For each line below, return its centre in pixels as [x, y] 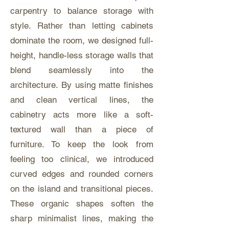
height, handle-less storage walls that [82, 55]
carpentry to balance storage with [82, 11]
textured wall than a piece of [82, 129]
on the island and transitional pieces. [82, 189]
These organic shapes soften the [82, 203]
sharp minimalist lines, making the [82, 218]
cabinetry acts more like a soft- [82, 114]
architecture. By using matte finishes [82, 85]
